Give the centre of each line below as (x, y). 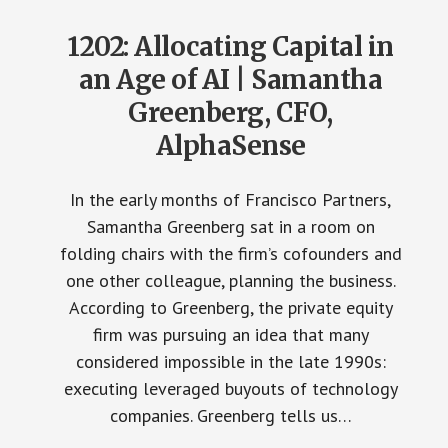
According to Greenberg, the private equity (230, 307)
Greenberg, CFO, (230, 112)
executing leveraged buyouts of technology (230, 388)
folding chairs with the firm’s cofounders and (230, 253)
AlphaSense (230, 145)
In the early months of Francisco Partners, (231, 199)
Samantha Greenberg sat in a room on (230, 226)
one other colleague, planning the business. (230, 280)
